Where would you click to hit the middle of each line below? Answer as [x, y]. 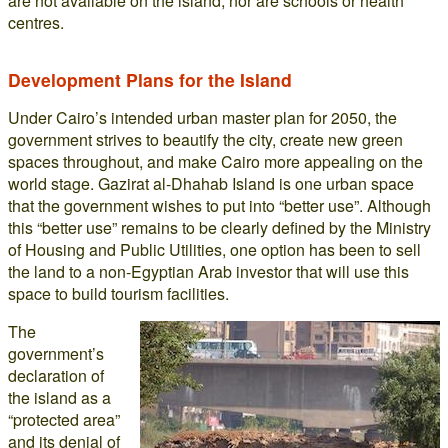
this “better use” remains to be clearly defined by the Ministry [219, 227]
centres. [36, 22]
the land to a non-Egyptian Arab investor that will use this [208, 271]
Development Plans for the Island [150, 79]
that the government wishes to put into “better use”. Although [219, 205]
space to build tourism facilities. [118, 293]
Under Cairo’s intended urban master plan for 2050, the [202, 117]
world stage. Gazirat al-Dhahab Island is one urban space [211, 183]
